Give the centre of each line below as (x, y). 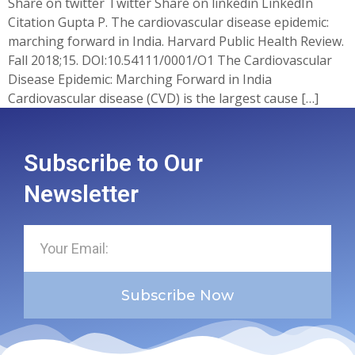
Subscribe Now (177, 295)
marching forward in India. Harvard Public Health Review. (176, 42)
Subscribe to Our (113, 163)
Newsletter (81, 194)
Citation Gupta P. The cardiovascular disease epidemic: (168, 23)
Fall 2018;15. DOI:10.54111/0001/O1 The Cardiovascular (170, 61)
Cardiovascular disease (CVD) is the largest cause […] (163, 99)
